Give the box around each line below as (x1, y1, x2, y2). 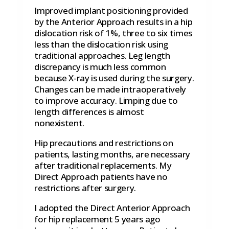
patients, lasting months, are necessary (34, 148, 190, 161)
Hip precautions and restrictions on (34, 137, 173, 149)
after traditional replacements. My (34, 159, 172, 172)
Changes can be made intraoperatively (34, 83, 186, 96)
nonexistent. (34, 117, 85, 129)
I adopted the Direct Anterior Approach (34, 202, 190, 214)
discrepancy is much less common (34, 61, 166, 73)
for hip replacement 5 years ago (34, 213, 161, 225)
